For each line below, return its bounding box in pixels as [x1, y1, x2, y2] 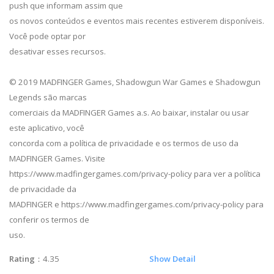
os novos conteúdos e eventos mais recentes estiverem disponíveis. [9, 15, 264, 26]
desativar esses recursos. [9, 45, 106, 57]
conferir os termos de [9, 213, 89, 225]
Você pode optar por [9, 30, 86, 42]
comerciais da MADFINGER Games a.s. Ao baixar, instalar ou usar [9, 106, 249, 118]
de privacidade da [9, 183, 76, 194]
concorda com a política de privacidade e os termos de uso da [9, 137, 239, 149]
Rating [9, 253, 35, 264]
